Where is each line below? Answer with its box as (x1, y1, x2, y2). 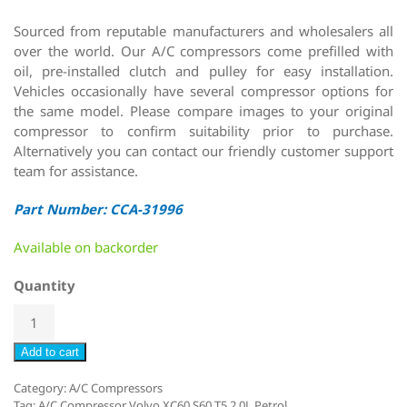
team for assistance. (14, 161, 138, 180)
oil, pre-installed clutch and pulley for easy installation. (14, 61, 393, 80)
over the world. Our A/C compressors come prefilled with (14, 41, 393, 60)
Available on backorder (14, 237, 158, 256)
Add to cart (21, 344, 79, 359)
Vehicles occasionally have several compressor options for (14, 81, 393, 100)
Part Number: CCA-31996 (14, 199, 183, 218)
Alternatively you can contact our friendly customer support (14, 141, 393, 160)
